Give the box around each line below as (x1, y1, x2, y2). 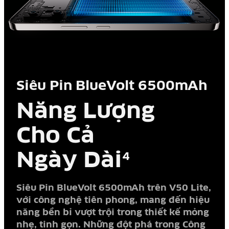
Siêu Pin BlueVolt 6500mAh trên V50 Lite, (16, 182, 211, 194)
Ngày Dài (16, 147, 122, 173)
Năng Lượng (16, 98, 155, 124)
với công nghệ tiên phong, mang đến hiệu (16, 195, 210, 206)
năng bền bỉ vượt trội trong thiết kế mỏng (16, 207, 209, 218)
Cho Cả (16, 123, 95, 149)
